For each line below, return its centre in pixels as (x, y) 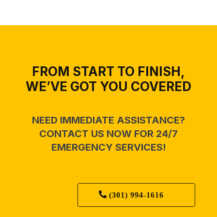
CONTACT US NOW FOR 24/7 (108, 133)
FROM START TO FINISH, (108, 71)
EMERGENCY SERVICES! (108, 147)
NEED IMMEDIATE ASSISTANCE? (108, 120)
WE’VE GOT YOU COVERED (108, 86)
